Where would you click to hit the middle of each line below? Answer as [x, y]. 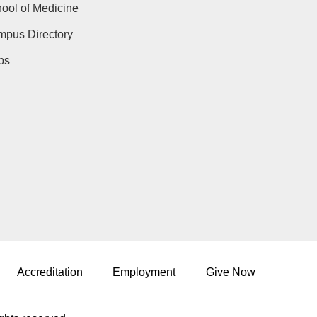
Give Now [231, 272]
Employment [144, 272]
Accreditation [50, 272]
